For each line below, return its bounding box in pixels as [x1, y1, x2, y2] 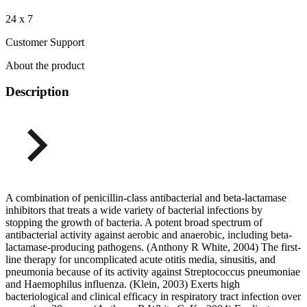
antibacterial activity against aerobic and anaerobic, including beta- [5, 228, 292, 241]
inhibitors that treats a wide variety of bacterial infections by [5, 204, 262, 216]
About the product [5, 59, 84, 71]
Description [5, 84, 69, 99]
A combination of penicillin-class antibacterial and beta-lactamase [5, 191, 286, 204]
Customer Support [5, 36, 84, 48]
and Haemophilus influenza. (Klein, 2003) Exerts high [5, 278, 240, 290]
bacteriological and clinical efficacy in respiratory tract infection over [5, 290, 301, 302]
